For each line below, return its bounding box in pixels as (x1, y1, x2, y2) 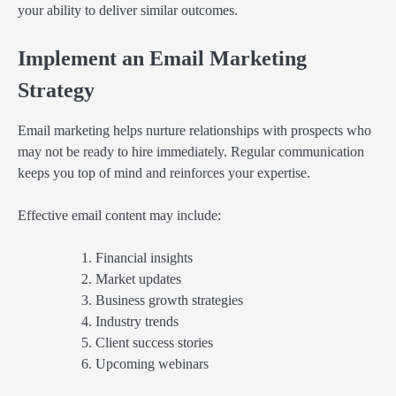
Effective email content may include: (18, 208, 221, 224)
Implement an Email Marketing (18, 46, 307, 70)
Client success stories (95, 335, 213, 351)
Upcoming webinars (95, 356, 209, 372)
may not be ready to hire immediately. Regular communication (18, 144, 364, 160)
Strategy (18, 78, 95, 102)
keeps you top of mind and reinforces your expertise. (18, 165, 310, 181)
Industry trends (95, 314, 179, 330)
